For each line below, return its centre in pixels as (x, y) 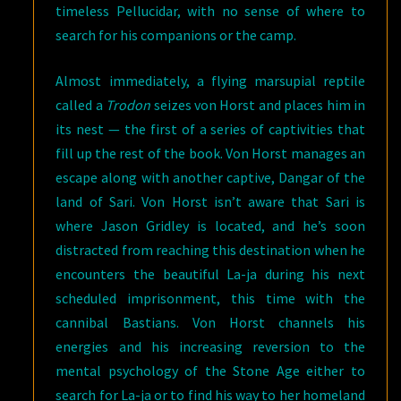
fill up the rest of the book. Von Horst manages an (210, 154)
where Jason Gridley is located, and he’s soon (210, 226)
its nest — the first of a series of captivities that (210, 129)
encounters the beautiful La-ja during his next (210, 274)
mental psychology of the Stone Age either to (210, 371)
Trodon (130, 105)
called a (81, 105)
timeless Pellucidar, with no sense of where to (210, 11)
